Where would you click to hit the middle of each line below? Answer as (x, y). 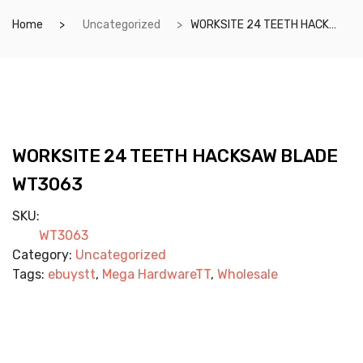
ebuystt (72, 274)
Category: (44, 255)
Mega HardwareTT (156, 274)
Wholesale (248, 274)
